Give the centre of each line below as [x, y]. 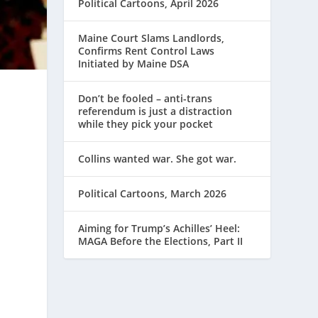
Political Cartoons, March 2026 [153, 194]
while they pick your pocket [146, 124]
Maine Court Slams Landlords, [152, 38]
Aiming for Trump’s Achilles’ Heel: [159, 229]
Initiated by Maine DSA [134, 64]
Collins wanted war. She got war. [158, 159]
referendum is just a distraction [155, 111]
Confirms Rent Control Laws [147, 51]
